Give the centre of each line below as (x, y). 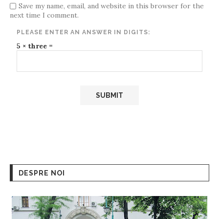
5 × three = (35, 46)
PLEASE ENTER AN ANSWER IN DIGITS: (83, 32)
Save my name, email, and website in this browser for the (111, 6)
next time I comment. (44, 15)
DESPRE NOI (42, 173)
